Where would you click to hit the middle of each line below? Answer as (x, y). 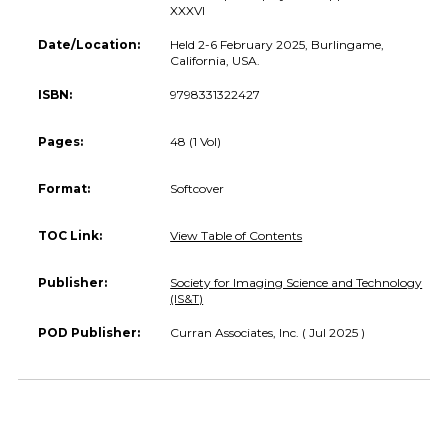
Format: (64, 188)
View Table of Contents (236, 235)
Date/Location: (89, 44)
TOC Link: (70, 235)
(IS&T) (187, 298)
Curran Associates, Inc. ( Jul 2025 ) (268, 332)
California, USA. (215, 60)
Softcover (197, 188)
